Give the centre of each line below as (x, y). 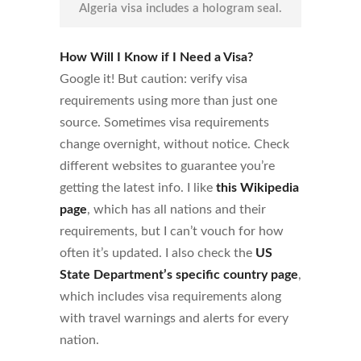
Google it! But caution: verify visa (154, 79)
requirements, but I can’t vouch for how (172, 232)
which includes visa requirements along (170, 297)
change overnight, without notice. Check (174, 145)
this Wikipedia (257, 188)
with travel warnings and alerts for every (174, 319)
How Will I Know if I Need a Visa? (156, 58)
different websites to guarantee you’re (167, 166)
